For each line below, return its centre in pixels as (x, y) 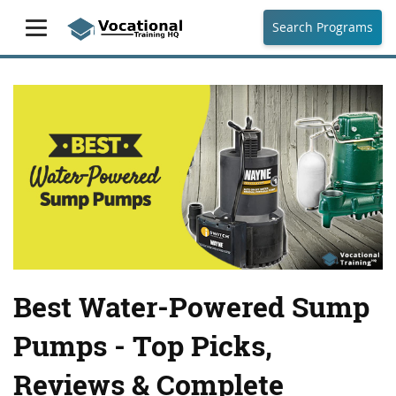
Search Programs (323, 27)
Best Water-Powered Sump (191, 307)
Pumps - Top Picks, (143, 346)
